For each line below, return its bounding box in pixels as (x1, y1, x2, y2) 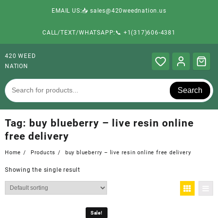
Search (178, 86, 203, 94)
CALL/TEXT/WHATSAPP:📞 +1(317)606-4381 (42, 29, 176, 36)
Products (30, 149, 56, 156)
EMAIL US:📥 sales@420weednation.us (52, 7, 166, 14)
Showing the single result (5, 166, 80, 173)
